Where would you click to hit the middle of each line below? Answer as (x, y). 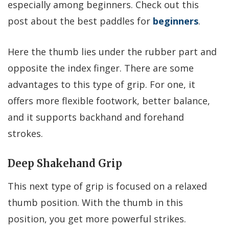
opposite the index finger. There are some (101, 68)
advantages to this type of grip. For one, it (101, 84)
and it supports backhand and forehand (96, 117)
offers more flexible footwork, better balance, (109, 100)
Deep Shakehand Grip (65, 163)
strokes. (25, 133)
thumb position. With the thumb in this (95, 202)
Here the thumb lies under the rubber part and (112, 51)
